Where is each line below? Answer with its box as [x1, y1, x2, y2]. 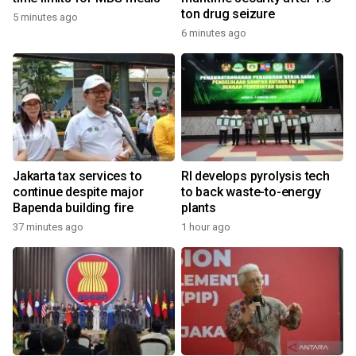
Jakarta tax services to [13, 168, 142, 184]
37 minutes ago [13, 221, 83, 234]
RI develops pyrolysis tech [181, 168, 330, 184]
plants [181, 200, 216, 216]
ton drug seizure [181, 6, 275, 22]
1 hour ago [181, 221, 230, 234]
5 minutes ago [13, 11, 78, 24]
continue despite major [13, 184, 144, 200]
